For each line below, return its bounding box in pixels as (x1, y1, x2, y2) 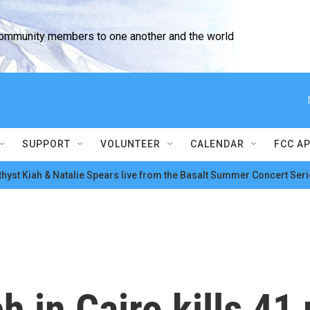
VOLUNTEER (100, 138, 161, 149)
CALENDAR (190, 138, 244, 149)
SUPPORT (22, 138, 71, 149)
